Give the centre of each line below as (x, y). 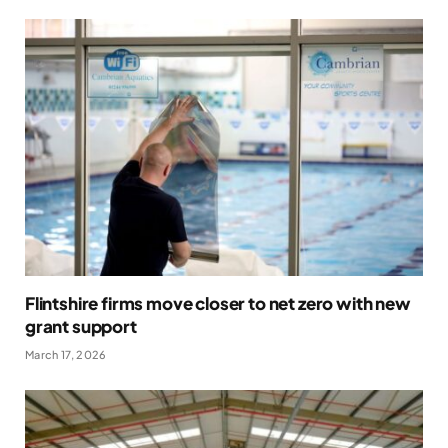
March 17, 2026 (66, 354)
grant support (81, 325)
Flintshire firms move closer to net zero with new (218, 302)
